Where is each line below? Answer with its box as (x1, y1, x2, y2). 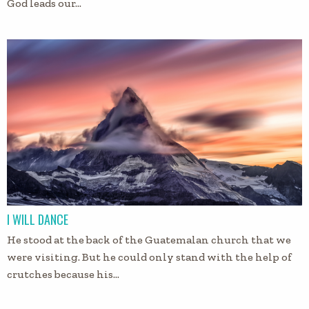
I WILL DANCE (7, 210, 68, 228)
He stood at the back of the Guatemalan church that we (7, 232, 291, 246)
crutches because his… (7, 267, 119, 281)
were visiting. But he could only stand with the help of (7, 250, 292, 263)
